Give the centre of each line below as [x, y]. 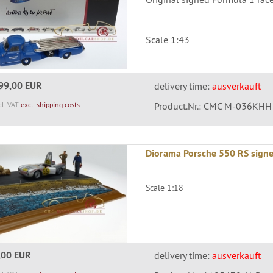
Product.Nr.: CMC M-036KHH [213, 106]
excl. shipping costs [50, 104]
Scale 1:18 [165, 187]
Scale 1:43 [168, 39]
